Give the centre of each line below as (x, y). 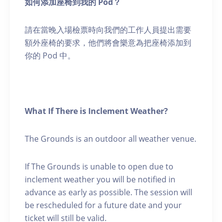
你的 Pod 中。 (50, 55)
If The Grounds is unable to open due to (99, 166)
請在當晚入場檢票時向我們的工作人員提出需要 (108, 29)
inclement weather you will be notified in (100, 179)
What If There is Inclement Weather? (96, 111)
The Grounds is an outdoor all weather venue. (111, 139)
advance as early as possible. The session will (109, 192)
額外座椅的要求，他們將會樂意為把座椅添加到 (108, 42)
